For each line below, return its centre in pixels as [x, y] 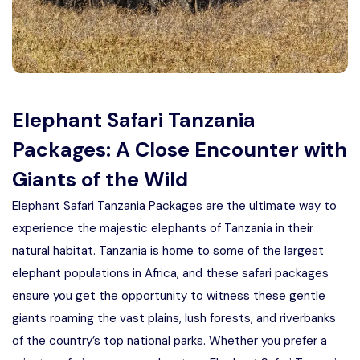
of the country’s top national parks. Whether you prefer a [170, 341]
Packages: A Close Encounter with [180, 150]
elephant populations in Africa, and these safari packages [170, 273]
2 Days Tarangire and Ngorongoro [156, 39]
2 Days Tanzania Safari [113, 240]
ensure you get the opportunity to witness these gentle [169, 296]
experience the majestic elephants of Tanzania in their [163, 228]
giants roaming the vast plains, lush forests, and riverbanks [174, 318]
